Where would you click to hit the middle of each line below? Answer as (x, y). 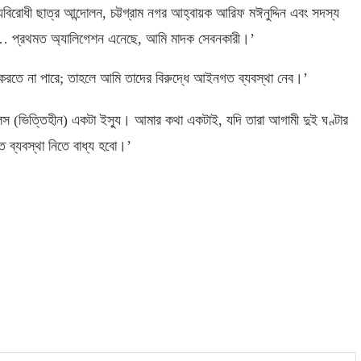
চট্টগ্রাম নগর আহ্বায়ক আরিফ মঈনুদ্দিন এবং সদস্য (225, 12)
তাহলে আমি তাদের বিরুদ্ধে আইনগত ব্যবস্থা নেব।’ (188, 78)
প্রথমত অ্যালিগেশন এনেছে (75, 38)
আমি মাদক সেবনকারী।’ (200, 38)
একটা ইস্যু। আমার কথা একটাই (145, 120)
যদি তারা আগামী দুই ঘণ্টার (287, 120)
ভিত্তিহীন (41, 120)
